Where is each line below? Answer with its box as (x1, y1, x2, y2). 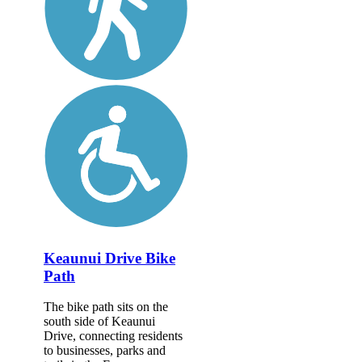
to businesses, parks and (44, 343, 166, 358)
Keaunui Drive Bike (44, 249, 175, 267)
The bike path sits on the (44, 300, 168, 314)
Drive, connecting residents (44, 329, 183, 343)
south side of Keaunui (44, 314, 155, 329)
